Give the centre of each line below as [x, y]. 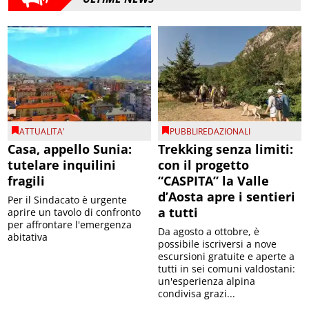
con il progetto [203, 165]
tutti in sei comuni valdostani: [227, 269]
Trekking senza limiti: [226, 149]
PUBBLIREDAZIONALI [210, 132]
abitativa [28, 237]
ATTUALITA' [42, 132]
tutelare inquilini [62, 165]
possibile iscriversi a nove [217, 244]
